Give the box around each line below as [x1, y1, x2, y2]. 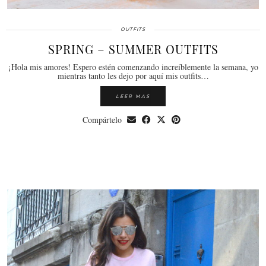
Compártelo [83, 114, 124, 126]
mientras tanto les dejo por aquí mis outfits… [57, 70, 209, 82]
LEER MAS [116, 93, 150, 100]
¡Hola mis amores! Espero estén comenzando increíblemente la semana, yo [8, 61, 258, 73]
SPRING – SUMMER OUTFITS [47, 41, 218, 58]
